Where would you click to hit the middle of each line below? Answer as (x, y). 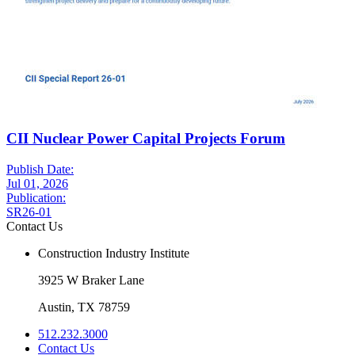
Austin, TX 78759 (84, 307)
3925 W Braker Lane (91, 281)
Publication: (36, 198)
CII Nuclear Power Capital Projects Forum (146, 139)
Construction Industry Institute (114, 254)
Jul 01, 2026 (37, 184)
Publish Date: (40, 170)
